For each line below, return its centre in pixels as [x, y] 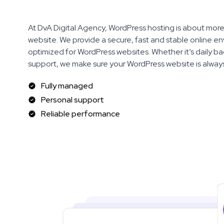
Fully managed [67, 86]
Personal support [72, 100]
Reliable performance [80, 114]
